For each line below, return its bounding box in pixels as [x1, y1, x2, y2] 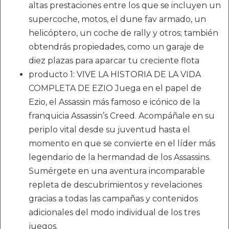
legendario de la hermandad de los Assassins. [29, 152, 211, 162]
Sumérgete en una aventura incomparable [29, 166, 205, 176]
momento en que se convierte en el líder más [29, 139, 215, 148]
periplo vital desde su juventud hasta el [29, 125, 190, 134]
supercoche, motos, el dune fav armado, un [29, 14, 206, 24]
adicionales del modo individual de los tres [29, 208, 200, 217]
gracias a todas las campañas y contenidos [29, 194, 198, 203]
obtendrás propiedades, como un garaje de [29, 42, 204, 52]
